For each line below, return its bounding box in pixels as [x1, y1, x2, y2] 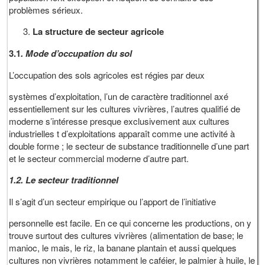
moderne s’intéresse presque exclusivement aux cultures [9, 114, 230, 127]
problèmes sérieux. [9, 3, 86, 16]
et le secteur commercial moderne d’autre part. [9, 151, 189, 164]
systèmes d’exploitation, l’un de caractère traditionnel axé [9, 89, 229, 102]
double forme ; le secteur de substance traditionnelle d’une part [9, 139, 250, 152]
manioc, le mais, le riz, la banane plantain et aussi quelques [9, 241, 237, 254]
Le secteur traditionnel [23, 173, 119, 186]
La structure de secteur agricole [33, 24, 164, 38]
